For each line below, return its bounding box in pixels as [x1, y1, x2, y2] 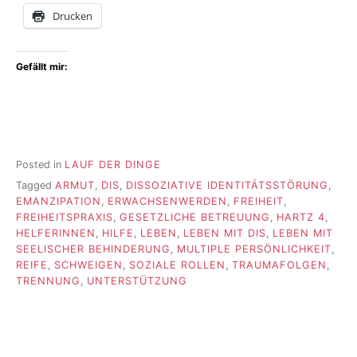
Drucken [53, 9, 92, 24]
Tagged [16, 179, 55, 192]
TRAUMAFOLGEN [232, 259, 327, 272]
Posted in [16, 158, 65, 171]
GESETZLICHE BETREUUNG [120, 211, 270, 224]
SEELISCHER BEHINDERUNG [16, 243, 171, 256]
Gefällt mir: [16, 61, 68, 73]
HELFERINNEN [16, 227, 96, 240]
